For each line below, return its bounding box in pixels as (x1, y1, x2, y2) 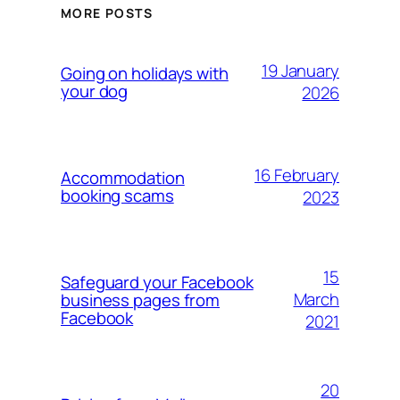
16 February (254, 162, 339, 187)
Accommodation (61, 165, 185, 189)
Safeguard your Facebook (61, 270, 254, 294)
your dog (61, 79, 129, 103)
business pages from (61, 287, 221, 312)
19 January (261, 58, 339, 82)
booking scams (61, 183, 174, 207)
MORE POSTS (61, 4, 153, 21)
